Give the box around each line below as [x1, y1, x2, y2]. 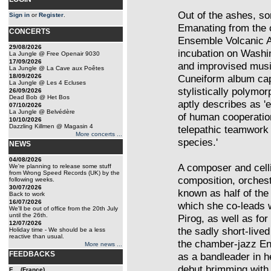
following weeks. [9, 176, 54, 183]
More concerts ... [76, 131, 122, 137]
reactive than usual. [9, 233, 64, 240]
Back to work [9, 191, 45, 197]
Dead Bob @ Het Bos [9, 94, 70, 100]
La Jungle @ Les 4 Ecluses [9, 79, 86, 86]
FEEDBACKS [9, 250, 55, 258]
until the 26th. [9, 212, 48, 218]
